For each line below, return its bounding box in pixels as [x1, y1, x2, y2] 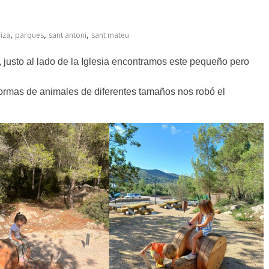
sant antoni [49, 30, 86, 40]
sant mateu [91, 30, 129, 40]
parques [15, 30, 44, 40]
